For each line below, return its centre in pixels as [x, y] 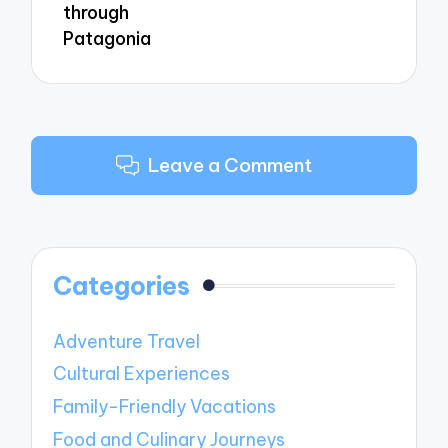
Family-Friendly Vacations [165, 407]
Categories [122, 285]
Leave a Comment [229, 165]
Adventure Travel [127, 341]
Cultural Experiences [142, 374]
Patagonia [107, 38]
